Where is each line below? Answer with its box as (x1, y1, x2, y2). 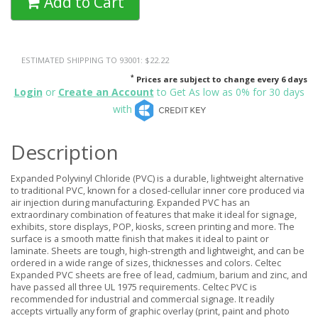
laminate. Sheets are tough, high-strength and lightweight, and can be (11, 245, 305, 258)
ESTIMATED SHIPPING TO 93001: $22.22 (21, 55, 169, 66)
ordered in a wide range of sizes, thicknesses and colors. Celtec (11, 257, 281, 270)
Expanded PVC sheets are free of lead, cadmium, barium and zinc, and (11, 269, 307, 282)
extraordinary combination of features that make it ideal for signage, (11, 209, 297, 221)
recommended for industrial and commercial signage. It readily (11, 293, 274, 306)
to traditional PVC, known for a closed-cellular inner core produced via (11, 185, 305, 197)
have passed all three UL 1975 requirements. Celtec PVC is (11, 281, 257, 294)
